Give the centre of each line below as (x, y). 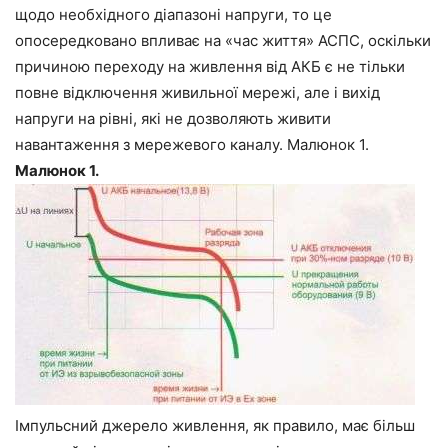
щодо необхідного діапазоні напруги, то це (173, 14)
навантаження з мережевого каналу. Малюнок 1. (192, 144)
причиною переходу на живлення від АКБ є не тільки (210, 66)
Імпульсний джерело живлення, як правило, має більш (215, 425)
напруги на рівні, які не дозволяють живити (173, 118)
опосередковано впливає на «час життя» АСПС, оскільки (223, 40)
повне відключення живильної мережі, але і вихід (197, 92)
